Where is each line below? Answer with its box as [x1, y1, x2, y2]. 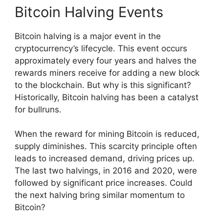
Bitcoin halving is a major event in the [15, 31, 161, 41]
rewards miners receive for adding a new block [15, 67, 199, 78]
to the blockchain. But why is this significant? [15, 80, 191, 90]
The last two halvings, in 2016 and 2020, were [15, 166, 197, 176]
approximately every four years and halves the [15, 55, 197, 66]
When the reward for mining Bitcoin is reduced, [15, 129, 199, 139]
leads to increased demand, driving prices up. [15, 153, 195, 164]
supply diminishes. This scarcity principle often [15, 141, 197, 152]
